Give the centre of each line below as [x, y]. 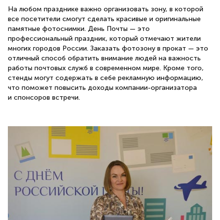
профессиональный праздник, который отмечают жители [104, 38]
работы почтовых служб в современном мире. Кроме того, [106, 68]
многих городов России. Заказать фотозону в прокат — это [108, 48]
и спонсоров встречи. [44, 97]
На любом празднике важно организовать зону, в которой [106, 9]
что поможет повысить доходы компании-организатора [102, 87]
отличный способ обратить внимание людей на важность [104, 58]
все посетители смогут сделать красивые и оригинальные [104, 19]
